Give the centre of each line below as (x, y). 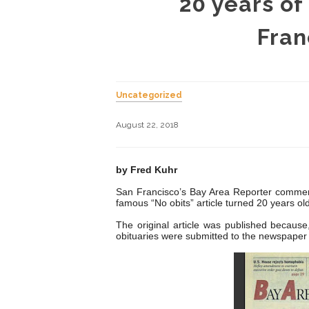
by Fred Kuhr (147, 170)
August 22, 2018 (147, 125)
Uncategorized (149, 96)
